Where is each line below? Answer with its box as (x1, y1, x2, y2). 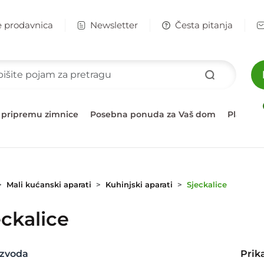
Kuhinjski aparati (105, 180, 173, 189)
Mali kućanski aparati (6, 180, 91, 189)
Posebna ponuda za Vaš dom (90, 109, 216, 120)
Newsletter (90, 19, 138, 31)
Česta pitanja (174, 19, 233, 31)
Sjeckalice (186, 180, 227, 189)
